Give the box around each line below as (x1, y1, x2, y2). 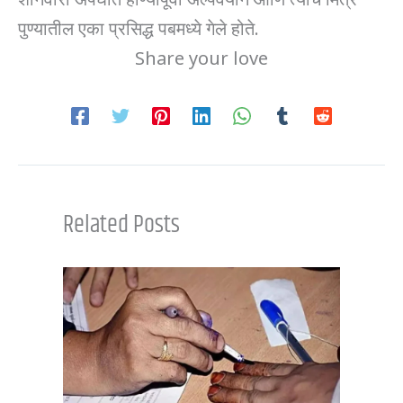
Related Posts (63, 205, 180, 244)
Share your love (135, 43, 268, 69)
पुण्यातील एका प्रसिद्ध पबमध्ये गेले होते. (18, 13, 259, 40)
